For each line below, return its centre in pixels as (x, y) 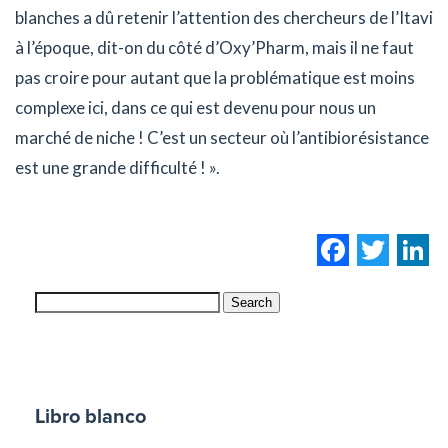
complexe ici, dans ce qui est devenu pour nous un (195, 107)
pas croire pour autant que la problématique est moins (215, 77)
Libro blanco (90, 415)
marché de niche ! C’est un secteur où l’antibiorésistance (222, 137)
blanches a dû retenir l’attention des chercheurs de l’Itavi (224, 17)
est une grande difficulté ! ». (117, 167)
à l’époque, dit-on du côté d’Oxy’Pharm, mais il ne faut (214, 47)
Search (251, 302)
